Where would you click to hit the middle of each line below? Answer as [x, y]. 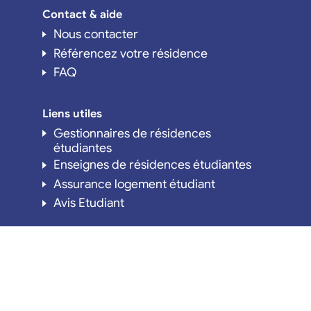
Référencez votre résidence [130, 53]
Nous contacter [95, 34]
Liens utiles [72, 114]
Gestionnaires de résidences [132, 133]
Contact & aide [82, 14]
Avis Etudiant [89, 203]
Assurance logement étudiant [134, 184]
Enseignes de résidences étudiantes [152, 165]
